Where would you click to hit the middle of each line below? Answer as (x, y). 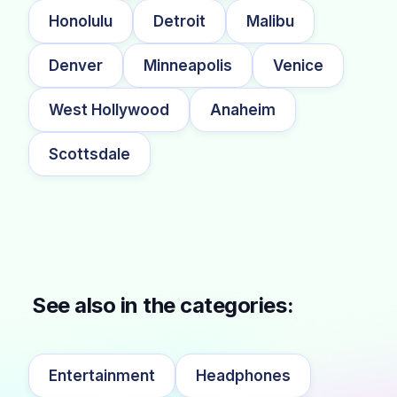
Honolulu (81, 21)
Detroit (179, 21)
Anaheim (243, 109)
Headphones (243, 375)
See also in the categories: (163, 305)
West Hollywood (109, 109)
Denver (76, 65)
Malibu (270, 21)
